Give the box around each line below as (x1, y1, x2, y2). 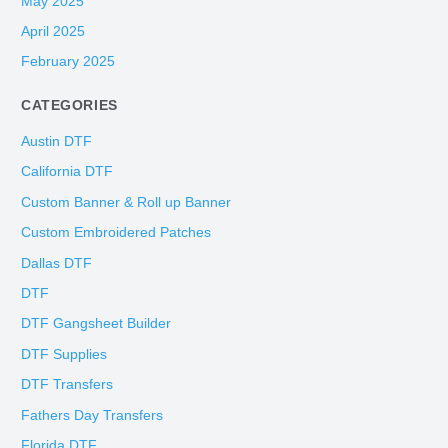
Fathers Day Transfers (21, 407, 164, 423)
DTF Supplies (21, 346, 108, 362)
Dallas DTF (21, 255, 93, 271)
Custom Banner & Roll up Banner (21, 194, 232, 210)
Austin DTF (21, 133, 93, 149)
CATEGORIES (21, 96, 118, 113)
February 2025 (21, 54, 116, 70)
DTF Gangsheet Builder (21, 316, 172, 332)
